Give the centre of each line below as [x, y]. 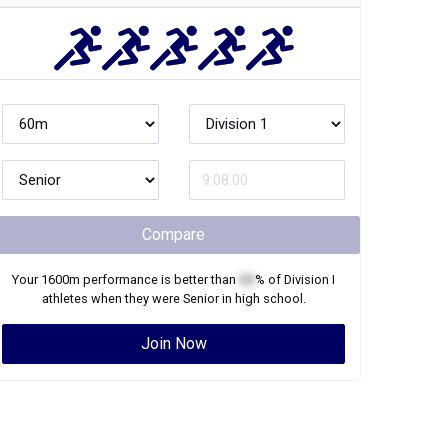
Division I [309, 279]
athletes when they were [112, 298]
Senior [200, 298]
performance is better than [159, 279]
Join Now [173, 343]
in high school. [262, 298]
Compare [173, 234]
